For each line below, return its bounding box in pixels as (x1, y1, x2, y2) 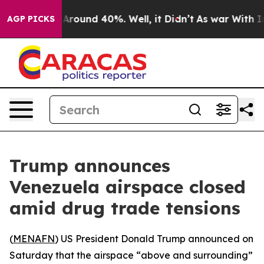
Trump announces (9, 154, 170, 177)
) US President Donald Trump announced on (55, 233, 253, 245)
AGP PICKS (7, 14, 55, 24)
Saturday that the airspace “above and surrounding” (9, 249, 253, 261)
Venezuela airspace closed (9, 176, 246, 198)
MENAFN (13, 233, 55, 245)
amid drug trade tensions (9, 197, 240, 219)
